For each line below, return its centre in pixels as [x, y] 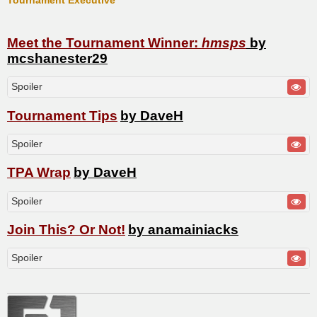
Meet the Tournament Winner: [104, 43]
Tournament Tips [62, 115]
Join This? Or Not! [66, 229]
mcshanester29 [57, 59]
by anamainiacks [183, 229]
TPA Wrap [39, 173]
